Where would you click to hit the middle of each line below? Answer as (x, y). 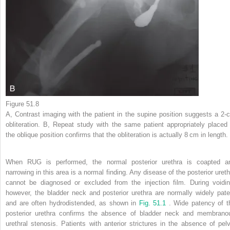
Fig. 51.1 (154, 203)
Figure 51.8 (22, 104)
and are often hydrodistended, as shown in (72, 203)
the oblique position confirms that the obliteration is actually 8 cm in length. (117, 135)
